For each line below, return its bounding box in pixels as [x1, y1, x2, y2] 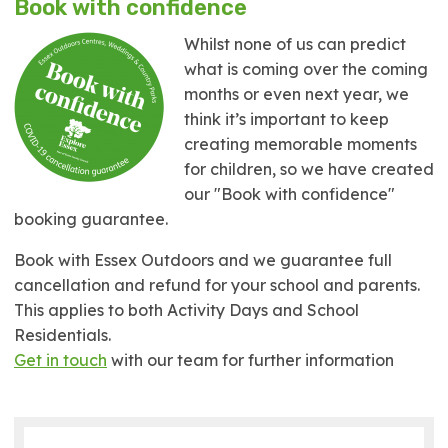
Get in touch [14, 350, 107, 370]
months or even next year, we [184, 84, 409, 104]
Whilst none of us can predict [184, 34, 406, 54]
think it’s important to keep [184, 109, 389, 129]
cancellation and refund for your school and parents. [14, 275, 420, 295]
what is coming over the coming [184, 59, 428, 79]
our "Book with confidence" [184, 184, 395, 204]
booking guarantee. [14, 209, 168, 229]
